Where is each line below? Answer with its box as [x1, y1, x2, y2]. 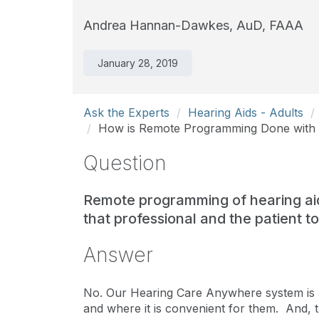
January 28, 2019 [98, 57, 178, 69]
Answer [83, 243, 153, 267]
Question [83, 151, 167, 175]
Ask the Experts [83, 105, 169, 120]
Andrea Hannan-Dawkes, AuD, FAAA [83, 18, 303, 33]
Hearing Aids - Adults [188, 105, 303, 120]
